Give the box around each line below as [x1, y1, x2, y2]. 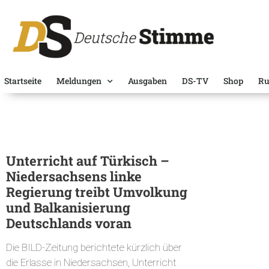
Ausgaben [128, 75, 167, 87]
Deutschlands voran [6, 214, 131, 232]
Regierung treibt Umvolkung [6, 183, 187, 201]
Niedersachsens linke [6, 168, 142, 186]
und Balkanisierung [6, 199, 130, 217]
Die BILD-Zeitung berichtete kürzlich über [6, 241, 182, 254]
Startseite [4, 75, 41, 87]
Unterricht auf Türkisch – [6, 152, 169, 170]
